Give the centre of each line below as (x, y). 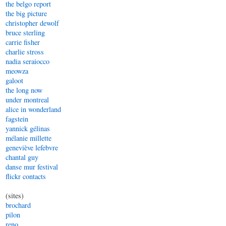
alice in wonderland (33, 109)
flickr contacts (26, 176)
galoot (14, 80)
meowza (17, 71)
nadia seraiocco (27, 61)
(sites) (15, 195)
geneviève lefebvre (32, 148)
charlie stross (25, 52)
